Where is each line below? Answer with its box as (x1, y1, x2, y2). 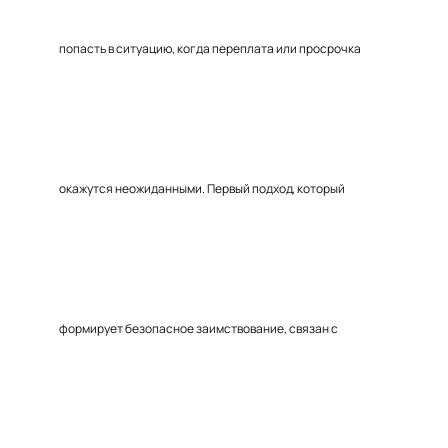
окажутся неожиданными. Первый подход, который (59, 180, 345, 197)
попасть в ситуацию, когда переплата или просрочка (59, 40, 361, 57)
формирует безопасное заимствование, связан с (59, 320, 338, 337)
